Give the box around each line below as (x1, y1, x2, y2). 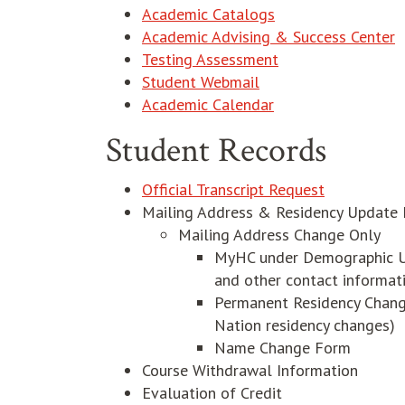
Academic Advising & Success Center (142, 26, 395, 47)
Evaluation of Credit (142, 382, 282, 403)
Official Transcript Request (142, 179, 325, 200)
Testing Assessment (142, 49, 278, 70)
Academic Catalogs (142, 4, 275, 24)
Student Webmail (142, 71, 259, 92)
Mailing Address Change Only (178, 224, 381, 245)
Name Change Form (214, 337, 351, 358)
